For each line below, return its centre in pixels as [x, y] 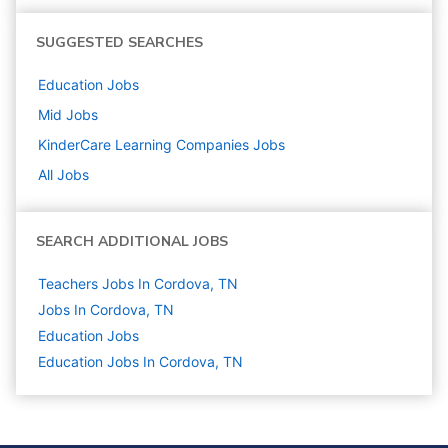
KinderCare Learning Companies [143, 145]
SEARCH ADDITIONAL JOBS [132, 242]
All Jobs [63, 175]
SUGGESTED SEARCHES [119, 43]
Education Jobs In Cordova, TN [140, 362]
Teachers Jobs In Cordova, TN [138, 284]
